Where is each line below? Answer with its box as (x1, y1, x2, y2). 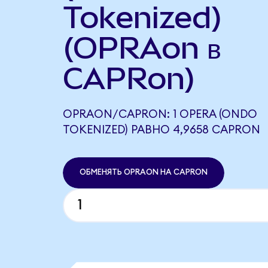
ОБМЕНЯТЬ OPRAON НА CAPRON (79, 168, 208, 177)
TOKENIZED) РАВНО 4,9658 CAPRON (62, 124, 260, 136)
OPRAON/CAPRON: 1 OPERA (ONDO (62, 108, 257, 120)
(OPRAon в (62, 30, 221, 65)
